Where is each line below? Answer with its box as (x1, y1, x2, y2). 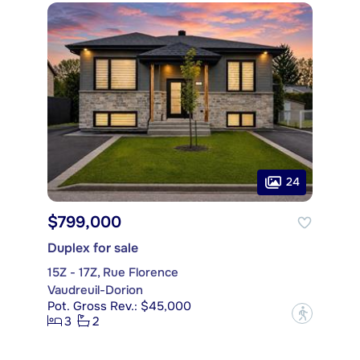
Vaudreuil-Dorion (47, 281, 143, 298)
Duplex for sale (47, 239, 138, 256)
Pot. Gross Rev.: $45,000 (47, 297, 191, 314)
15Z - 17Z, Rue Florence (47, 264, 178, 280)
